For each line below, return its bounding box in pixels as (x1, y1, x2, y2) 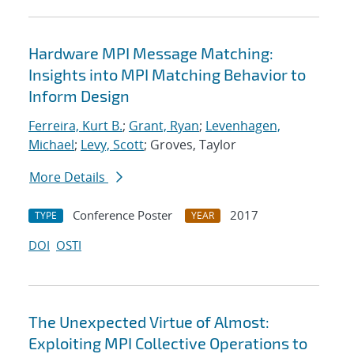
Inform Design (28, 86, 130, 106)
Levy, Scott (81, 136, 144, 154)
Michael (28, 136, 74, 154)
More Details (29, 168, 108, 186)
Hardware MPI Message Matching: (28, 43, 273, 63)
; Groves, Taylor (144, 136, 236, 154)
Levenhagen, (205, 117, 281, 135)
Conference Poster (73, 207, 172, 224)
